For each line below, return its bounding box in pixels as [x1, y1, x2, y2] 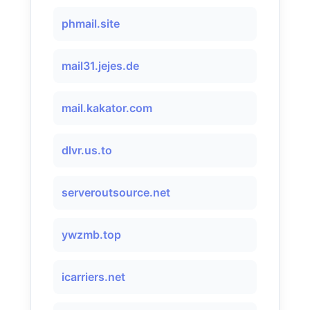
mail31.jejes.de [62, 59, 139, 73]
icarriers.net [62, 270, 125, 284]
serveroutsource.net [62, 185, 170, 199]
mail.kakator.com [62, 101, 152, 115]
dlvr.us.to [62, 143, 112, 157]
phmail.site [62, 17, 120, 30]
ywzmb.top [62, 228, 121, 241]
